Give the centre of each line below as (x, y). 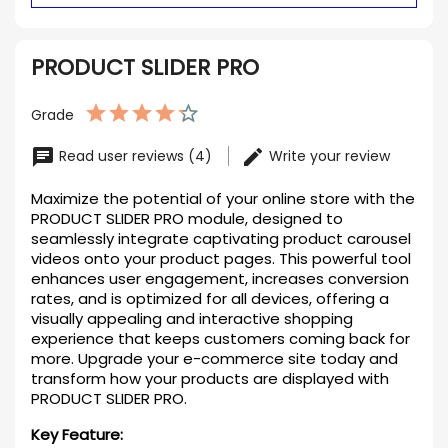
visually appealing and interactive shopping (192, 318)
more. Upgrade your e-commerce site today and (214, 358)
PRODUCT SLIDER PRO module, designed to (187, 218)
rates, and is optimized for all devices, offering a (210, 298)
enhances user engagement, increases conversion (220, 278)
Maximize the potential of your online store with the (223, 198)
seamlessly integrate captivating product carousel (221, 238)
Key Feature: (77, 434)
